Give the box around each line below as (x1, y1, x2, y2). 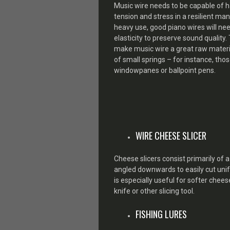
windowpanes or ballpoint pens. (114, 66, 216, 74)
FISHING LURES (136, 207, 187, 221)
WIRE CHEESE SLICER (136, 128, 206, 142)
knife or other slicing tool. (114, 186, 195, 195)
